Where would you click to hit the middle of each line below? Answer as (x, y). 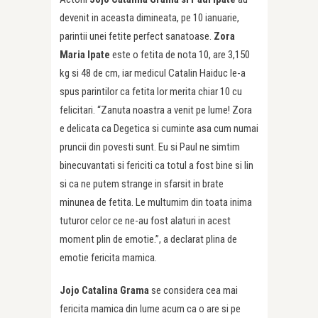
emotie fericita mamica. (108, 258)
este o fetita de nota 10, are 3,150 (180, 55)
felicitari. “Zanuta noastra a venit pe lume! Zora (156, 110)
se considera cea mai (193, 291)
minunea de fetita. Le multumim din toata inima (156, 203)
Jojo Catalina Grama (104, 291)
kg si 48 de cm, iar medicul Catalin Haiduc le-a (153, 73)
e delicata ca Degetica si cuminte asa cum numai (159, 129)
